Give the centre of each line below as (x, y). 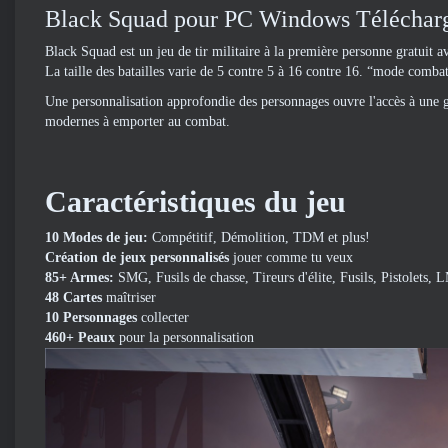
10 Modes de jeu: (96, 237)
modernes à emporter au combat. (137, 121)
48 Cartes (73, 297)
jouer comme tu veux (291, 257)
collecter (163, 317)
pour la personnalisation (184, 337)
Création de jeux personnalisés (137, 257)
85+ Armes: (79, 277)
